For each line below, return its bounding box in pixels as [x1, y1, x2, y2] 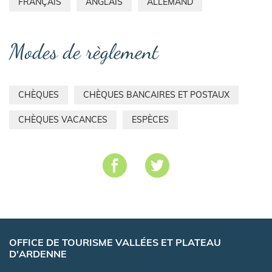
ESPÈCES [132, 114, 169, 125]
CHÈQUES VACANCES [18, 114, 107, 125]
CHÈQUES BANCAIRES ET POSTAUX [83, 89, 229, 100]
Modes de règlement [9, 38, 158, 64]
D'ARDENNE [9, 247, 67, 260]
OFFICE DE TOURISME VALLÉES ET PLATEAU [9, 236, 221, 248]
